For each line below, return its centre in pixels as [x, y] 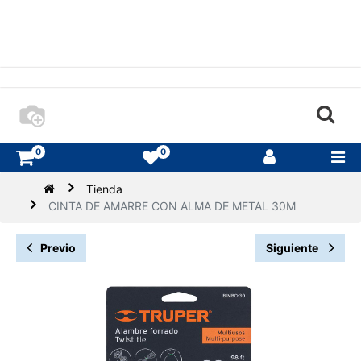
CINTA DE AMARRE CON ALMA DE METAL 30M [172, 206]
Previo [58, 248]
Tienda [105, 189]
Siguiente [293, 248]
